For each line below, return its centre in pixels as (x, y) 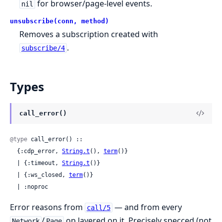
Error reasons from (47, 207)
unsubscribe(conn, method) (59, 21)
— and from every (147, 207)
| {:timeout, (39, 163)
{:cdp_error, (39, 151)
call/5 (98, 207)
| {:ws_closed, (43, 175)
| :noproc (32, 187)
